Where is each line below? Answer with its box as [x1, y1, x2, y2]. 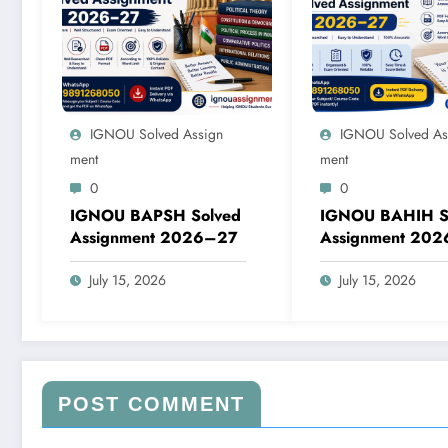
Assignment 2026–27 [70, 225, 238, 249]
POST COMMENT [58, 392, 245, 415]
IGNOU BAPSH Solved [70, 203, 241, 227]
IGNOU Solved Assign [90, 123, 223, 144]
